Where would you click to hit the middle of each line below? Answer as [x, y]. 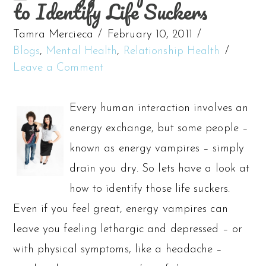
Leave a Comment [58, 68]
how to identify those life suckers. [150, 189]
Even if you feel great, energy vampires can [121, 209]
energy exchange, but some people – [159, 128]
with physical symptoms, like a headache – [118, 249]
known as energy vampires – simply [156, 148]
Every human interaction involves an [159, 108]
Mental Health [82, 51]
